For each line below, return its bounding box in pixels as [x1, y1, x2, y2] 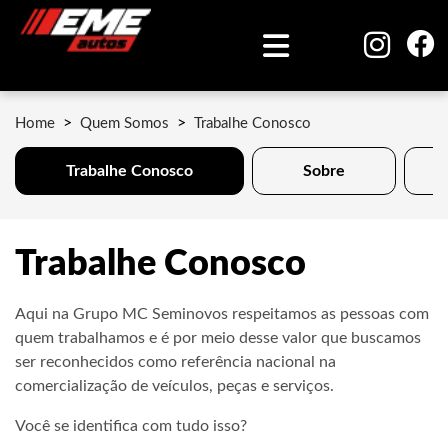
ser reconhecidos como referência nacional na [15, 354, 336, 370]
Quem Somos [80, 116, 169, 131]
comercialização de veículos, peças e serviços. [15, 378, 334, 394]
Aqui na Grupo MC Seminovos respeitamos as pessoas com [15, 306, 429, 322]
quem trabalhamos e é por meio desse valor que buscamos [15, 330, 421, 346]
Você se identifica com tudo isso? [15, 418, 247, 434]
